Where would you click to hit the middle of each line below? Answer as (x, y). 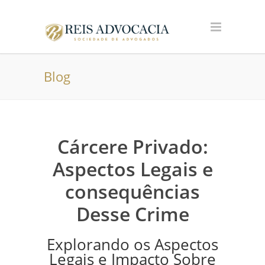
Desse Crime (132, 214)
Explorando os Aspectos (132, 245)
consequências (132, 191)
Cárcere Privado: (132, 146)
